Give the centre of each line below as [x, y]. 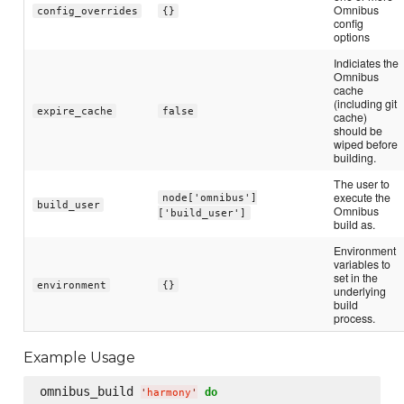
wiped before [366, 144]
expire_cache [74, 111]
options [352, 37]
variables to [363, 264]
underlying [360, 291]
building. [355, 158]
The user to [362, 184]
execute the [363, 197]
